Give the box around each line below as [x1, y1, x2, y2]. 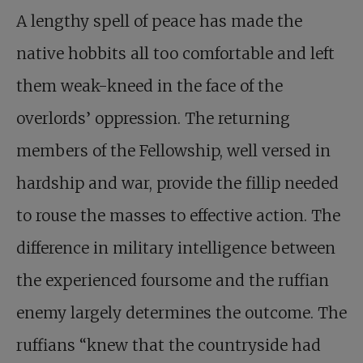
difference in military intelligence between [16, 238, 335, 258]
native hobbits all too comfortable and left [16, 44, 335, 64]
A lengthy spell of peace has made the [16, 11, 302, 32]
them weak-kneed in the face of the [16, 76, 283, 96]
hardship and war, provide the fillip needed [16, 173, 339, 194]
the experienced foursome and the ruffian [16, 271, 329, 291]
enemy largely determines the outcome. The [16, 303, 347, 323]
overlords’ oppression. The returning [16, 109, 290, 129]
